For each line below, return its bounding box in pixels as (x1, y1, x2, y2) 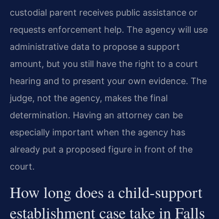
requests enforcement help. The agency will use (10, 24, 208, 35)
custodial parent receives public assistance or (10, 7, 197, 18)
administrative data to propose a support (10, 41, 180, 52)
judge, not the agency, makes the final (10, 92, 168, 103)
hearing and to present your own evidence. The (10, 75, 207, 86)
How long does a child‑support (10, 181, 202, 203)
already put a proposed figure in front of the (10, 144, 193, 154)
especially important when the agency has (10, 127, 185, 137)
